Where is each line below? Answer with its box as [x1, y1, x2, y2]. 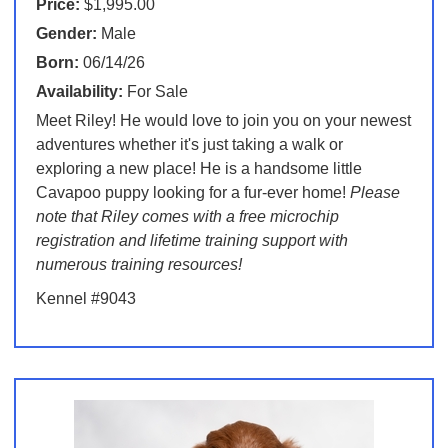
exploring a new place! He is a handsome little [35, 160, 362, 178]
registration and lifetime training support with [35, 232, 348, 250]
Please [349, 184, 400, 202]
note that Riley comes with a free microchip [35, 208, 339, 226]
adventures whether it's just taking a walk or [35, 136, 343, 154]
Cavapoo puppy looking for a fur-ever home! [35, 184, 350, 202]
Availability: [35, 83, 123, 101]
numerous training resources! [35, 256, 242, 274]
